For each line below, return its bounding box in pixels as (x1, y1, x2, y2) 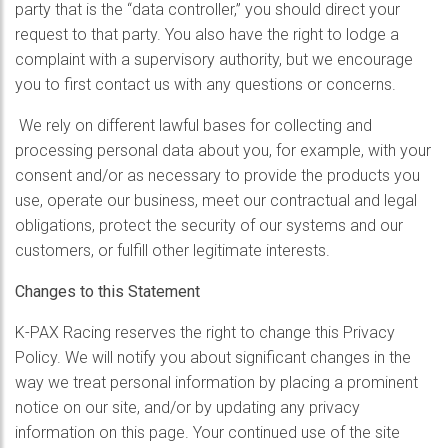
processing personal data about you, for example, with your (15, 141, 431, 160)
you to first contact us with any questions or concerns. (15, 75, 396, 94)
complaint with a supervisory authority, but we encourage (15, 50, 413, 69)
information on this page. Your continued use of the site (15, 423, 400, 442)
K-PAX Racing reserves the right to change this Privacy (15, 323, 395, 342)
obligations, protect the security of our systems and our (15, 216, 403, 235)
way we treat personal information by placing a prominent (15, 373, 418, 392)
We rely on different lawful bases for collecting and (15, 116, 372, 135)
